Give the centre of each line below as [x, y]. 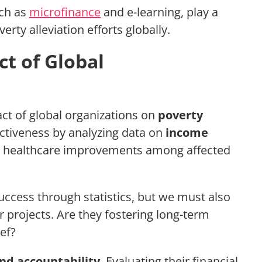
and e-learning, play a [159, 12]
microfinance [65, 12]
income [187, 133]
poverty [180, 115]
